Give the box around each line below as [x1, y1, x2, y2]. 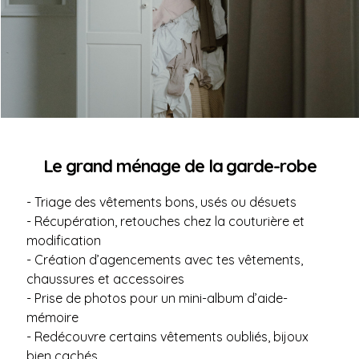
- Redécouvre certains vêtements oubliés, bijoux [26, 329, 309, 345]
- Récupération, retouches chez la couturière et [26, 213, 305, 229]
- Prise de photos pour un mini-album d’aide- [26, 290, 288, 306]
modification [26, 232, 101, 248]
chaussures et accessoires [26, 271, 184, 287]
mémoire [26, 309, 79, 325]
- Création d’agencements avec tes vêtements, [26, 252, 303, 268]
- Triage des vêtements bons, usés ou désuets [26, 194, 296, 210]
